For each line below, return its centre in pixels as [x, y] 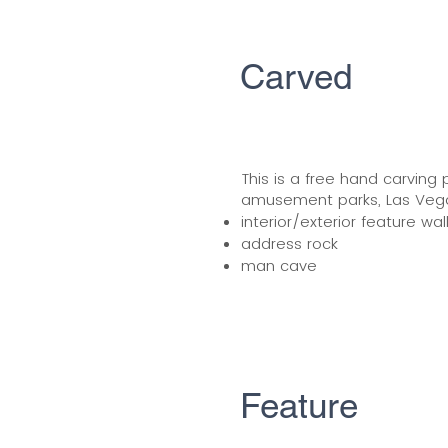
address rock [289, 243]
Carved [296, 76]
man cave [279, 265]
